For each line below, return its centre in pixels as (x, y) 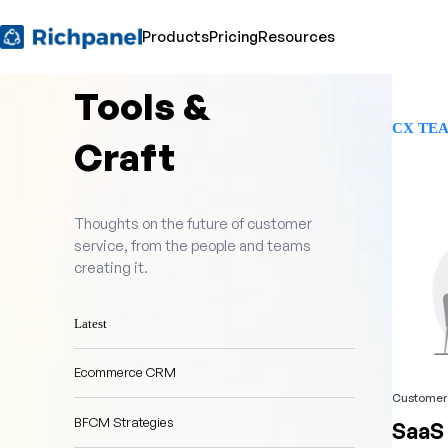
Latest (90, 323)
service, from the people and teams (192, 245)
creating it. (111, 267)
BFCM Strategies (124, 421)
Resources (297, 36)
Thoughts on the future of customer (193, 223)
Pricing (234, 36)
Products (176, 36)
